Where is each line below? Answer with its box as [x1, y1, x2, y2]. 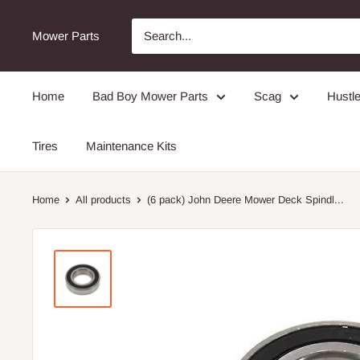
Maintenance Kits [86, 139, 177, 153]
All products [76, 194, 131, 206]
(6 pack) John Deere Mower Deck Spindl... [147, 194, 344, 206]
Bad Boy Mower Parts [92, 89, 208, 103]
